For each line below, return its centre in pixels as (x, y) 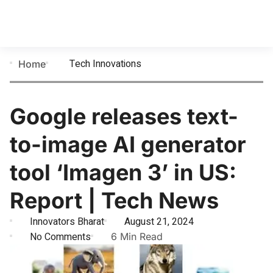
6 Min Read (137, 236)
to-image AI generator (128, 144)
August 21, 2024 (159, 222)
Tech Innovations (105, 64)
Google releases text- (124, 116)
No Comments (60, 237)
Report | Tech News (114, 200)
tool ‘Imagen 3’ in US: (123, 172)
